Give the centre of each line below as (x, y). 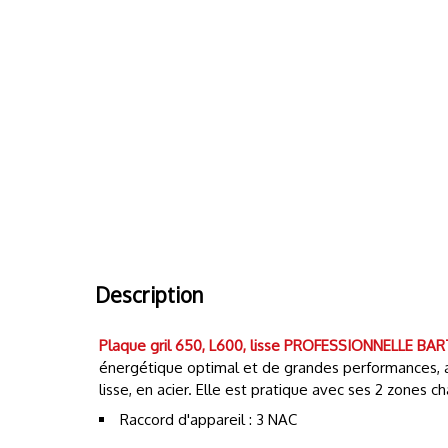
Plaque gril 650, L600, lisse (189, 346)
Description (149, 295)
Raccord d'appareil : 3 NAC (208, 420)
